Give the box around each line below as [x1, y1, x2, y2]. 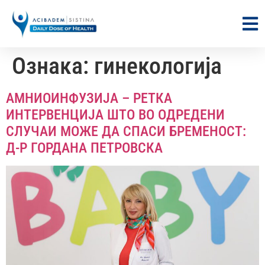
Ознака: [12, 51, 94, 80]
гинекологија [94, 51, 222, 80]
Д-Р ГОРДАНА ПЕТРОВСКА [6, 139, 163, 156]
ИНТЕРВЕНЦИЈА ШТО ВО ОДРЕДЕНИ [6, 106, 225, 123]
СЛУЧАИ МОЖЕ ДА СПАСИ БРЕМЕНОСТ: [6, 122, 246, 140]
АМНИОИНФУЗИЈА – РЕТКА [6, 89, 172, 106]
